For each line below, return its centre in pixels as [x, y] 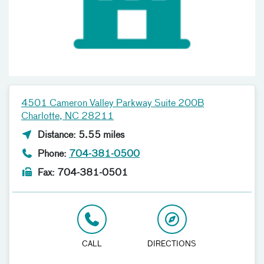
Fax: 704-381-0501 [82, 174]
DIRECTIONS [172, 245]
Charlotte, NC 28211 [67, 117]
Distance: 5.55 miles [80, 136]
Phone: [52, 155]
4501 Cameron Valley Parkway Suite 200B [113, 104]
